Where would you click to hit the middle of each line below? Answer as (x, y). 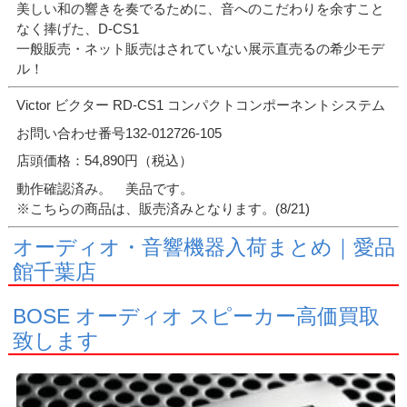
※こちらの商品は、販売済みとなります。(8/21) (164, 208)
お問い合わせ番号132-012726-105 (119, 133)
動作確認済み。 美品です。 (105, 188)
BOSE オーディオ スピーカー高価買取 (196, 316)
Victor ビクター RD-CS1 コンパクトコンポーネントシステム (201, 104)
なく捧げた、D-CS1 (78, 28)
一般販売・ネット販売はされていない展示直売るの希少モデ (201, 48)
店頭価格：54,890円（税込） (105, 161)
